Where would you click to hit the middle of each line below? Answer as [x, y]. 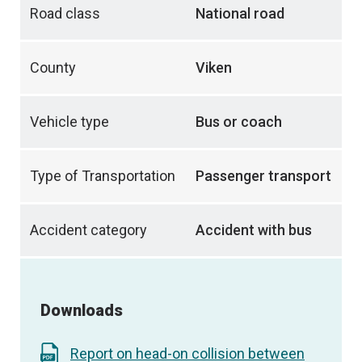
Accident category [88, 230]
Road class [65, 14]
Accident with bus [254, 230]
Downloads [82, 310]
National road [240, 14]
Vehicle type [69, 122]
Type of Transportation [103, 176]
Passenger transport [263, 176]
